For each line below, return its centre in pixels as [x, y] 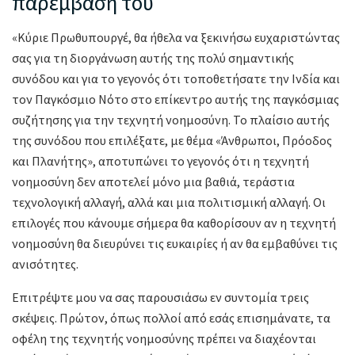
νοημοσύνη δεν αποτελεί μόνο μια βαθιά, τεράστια [153, 182]
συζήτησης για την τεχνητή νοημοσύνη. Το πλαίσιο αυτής [171, 120]
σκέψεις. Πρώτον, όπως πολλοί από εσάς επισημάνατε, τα [171, 318]
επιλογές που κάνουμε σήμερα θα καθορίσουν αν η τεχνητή [174, 223]
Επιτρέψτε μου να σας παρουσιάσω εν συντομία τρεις [160, 298]
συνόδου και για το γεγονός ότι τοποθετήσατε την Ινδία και [176, 79]
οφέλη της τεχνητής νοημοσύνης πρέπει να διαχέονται [164, 339]
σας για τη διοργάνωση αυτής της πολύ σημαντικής [153, 58]
